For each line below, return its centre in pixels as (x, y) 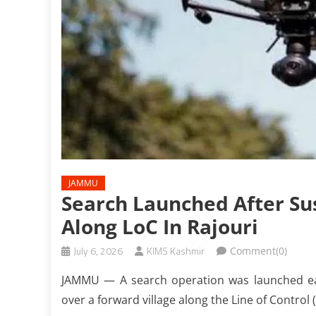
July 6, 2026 (98, 251)
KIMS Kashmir (176, 251)
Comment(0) (259, 251)
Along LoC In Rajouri (160, 226)
